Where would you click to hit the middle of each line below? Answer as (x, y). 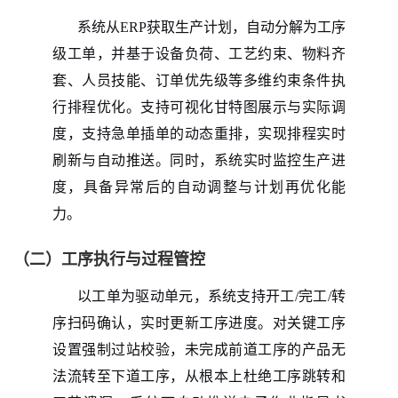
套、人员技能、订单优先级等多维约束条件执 (199, 80)
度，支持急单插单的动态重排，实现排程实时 (199, 133)
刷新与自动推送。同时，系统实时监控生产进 (199, 160)
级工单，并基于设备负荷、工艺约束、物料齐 (199, 53)
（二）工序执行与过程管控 (109, 259)
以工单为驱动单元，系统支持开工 (186, 296)
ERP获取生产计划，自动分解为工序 (233, 27)
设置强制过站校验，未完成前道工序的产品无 (199, 349)
